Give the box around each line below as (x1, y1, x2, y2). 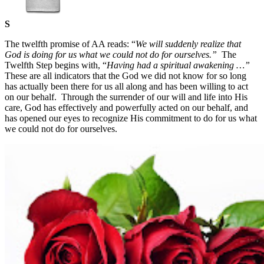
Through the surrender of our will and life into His (61, 91, 247, 102)
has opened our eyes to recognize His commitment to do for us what (5, 113, 257, 123)
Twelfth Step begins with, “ (5, 60, 107, 70)
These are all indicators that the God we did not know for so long (5, 70, 246, 81)
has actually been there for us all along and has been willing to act (5, 81, 248, 91)
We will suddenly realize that (136, 38, 241, 49)
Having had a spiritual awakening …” (107, 60, 252, 70)
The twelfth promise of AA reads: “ (5, 38, 136, 49)
